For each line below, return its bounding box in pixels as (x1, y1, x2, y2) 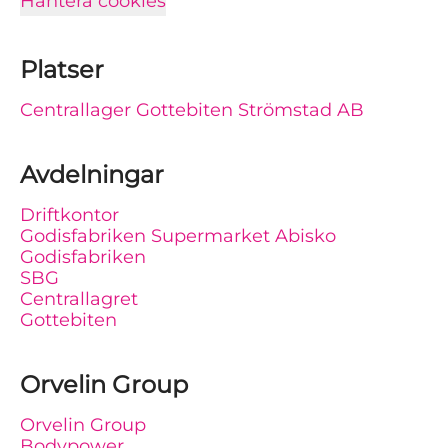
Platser (20, 55, 104, 84)
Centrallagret (20, 288, 138, 310)
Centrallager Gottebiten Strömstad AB (20, 99, 364, 121)
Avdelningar (20, 160, 164, 189)
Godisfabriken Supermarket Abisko (20, 225, 336, 247)
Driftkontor (20, 204, 119, 226)
